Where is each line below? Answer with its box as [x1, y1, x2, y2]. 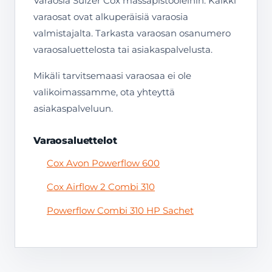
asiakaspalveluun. [33, 103, 113, 114]
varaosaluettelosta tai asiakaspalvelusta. [33, 44, 212, 55]
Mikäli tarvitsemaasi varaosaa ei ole [33, 70, 191, 81]
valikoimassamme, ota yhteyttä [33, 86, 175, 98]
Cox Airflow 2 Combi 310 [47, 181, 155, 192]
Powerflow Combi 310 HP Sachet [47, 205, 194, 216]
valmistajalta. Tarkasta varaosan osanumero [33, 27, 231, 39]
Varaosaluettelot [33, 135, 117, 146]
